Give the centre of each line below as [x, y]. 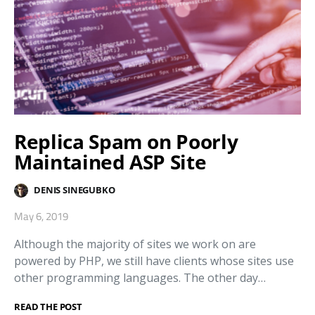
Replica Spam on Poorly [126, 141]
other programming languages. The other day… [140, 277]
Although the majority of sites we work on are [135, 244]
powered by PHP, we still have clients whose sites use [154, 261]
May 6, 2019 [41, 216]
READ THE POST [48, 306]
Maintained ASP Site [110, 161]
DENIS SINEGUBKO [75, 190]
